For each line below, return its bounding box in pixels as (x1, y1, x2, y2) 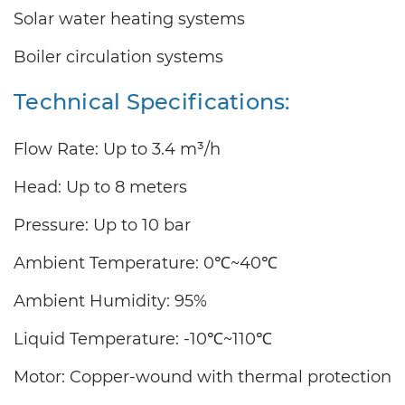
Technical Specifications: (14, 89, 290, 116)
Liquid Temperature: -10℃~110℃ (14, 329, 272, 350)
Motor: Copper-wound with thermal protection (14, 367, 391, 388)
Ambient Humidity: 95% (14, 291, 207, 312)
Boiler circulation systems (14, 47, 223, 68)
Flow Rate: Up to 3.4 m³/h (14, 139, 221, 160)
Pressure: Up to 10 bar (14, 215, 191, 236)
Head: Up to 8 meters (14, 177, 187, 198)
